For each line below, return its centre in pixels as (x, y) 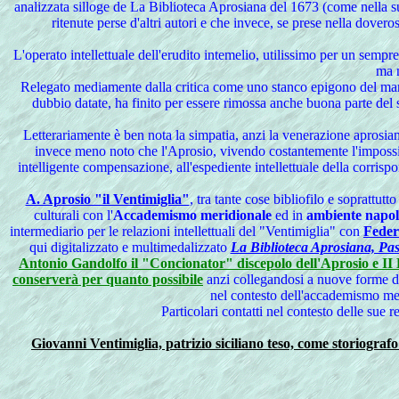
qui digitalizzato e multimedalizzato (130, 247)
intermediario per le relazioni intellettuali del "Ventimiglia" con (187, 231)
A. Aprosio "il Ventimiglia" (107, 199)
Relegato (45, 87)
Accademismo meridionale (192, 215)
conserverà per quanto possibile (108, 279)
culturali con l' (73, 215)
